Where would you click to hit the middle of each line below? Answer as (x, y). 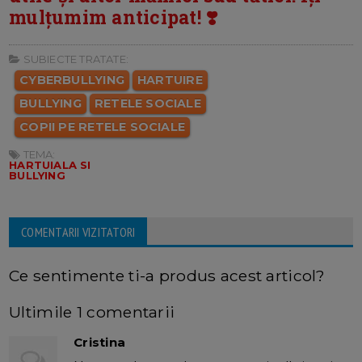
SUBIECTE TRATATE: (74, 59)
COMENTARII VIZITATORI (78, 232)
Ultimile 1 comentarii (92, 312)
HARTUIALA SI (50, 165)
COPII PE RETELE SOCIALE (103, 127)
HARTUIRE (170, 80)
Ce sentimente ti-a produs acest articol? (167, 276)
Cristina (100, 343)
